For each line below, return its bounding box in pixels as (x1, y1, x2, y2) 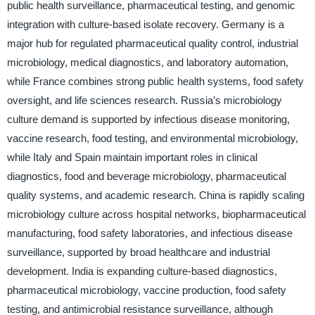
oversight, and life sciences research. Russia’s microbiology (6, 94, 282, 107)
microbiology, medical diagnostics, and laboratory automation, (6, 56, 288, 69)
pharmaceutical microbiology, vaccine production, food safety (6, 284, 286, 297)
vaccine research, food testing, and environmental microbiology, (6, 132, 298, 145)
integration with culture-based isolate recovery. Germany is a (6, 18, 284, 31)
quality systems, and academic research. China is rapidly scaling (6, 189, 304, 202)
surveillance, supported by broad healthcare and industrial (6, 246, 270, 259)
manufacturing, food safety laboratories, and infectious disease (6, 227, 292, 240)
